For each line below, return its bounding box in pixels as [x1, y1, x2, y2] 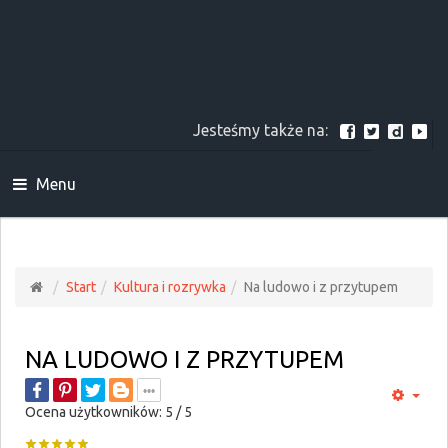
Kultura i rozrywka [114, 279, 226, 295]
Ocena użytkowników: [25, 404, 165, 420]
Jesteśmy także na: [193, 121, 340, 139]
